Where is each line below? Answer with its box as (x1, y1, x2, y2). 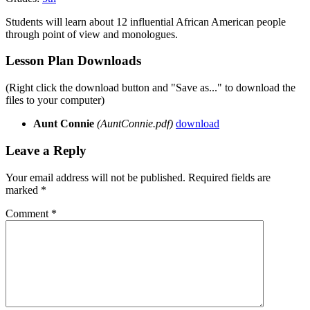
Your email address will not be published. (6, 171, 185, 183)
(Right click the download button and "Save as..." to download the (6, 82, 295, 94)
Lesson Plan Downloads (6, 53, 141, 69)
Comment (6, 207, 51, 219)
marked (6, 183, 41, 196)
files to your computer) (6, 94, 104, 107)
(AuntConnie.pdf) (97, 118, 173, 130)
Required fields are (188, 171, 271, 183)
